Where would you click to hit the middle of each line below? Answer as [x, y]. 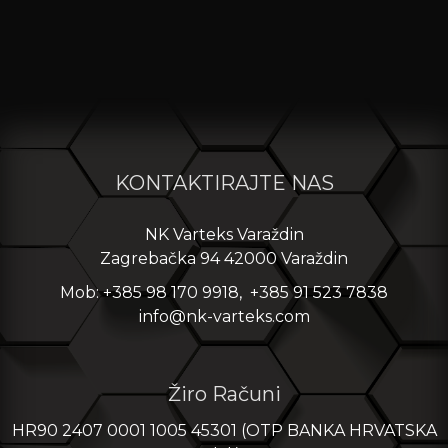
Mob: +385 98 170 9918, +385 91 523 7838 [224, 292]
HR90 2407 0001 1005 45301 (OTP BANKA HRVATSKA [224, 430]
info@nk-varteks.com [224, 316]
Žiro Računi [224, 393]
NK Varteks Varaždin [224, 234]
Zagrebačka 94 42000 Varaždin [224, 258]
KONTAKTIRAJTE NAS [224, 182]
